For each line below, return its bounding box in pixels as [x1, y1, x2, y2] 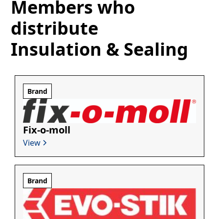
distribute [11, 16, 99, 40]
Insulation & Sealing [11, 37, 189, 61]
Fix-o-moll [23, 123, 71, 136]
